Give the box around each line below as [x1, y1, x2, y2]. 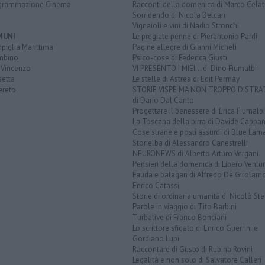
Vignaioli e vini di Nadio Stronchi [132, 21, 239, 31]
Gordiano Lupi [132, 234, 179, 244]
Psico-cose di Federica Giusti [132, 53, 227, 63]
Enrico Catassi [132, 180, 179, 190]
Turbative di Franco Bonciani [132, 212, 227, 222]
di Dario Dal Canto [132, 95, 194, 105]
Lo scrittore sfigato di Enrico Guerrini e [132, 223, 258, 233]
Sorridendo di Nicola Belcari [132, 10, 225, 20]
